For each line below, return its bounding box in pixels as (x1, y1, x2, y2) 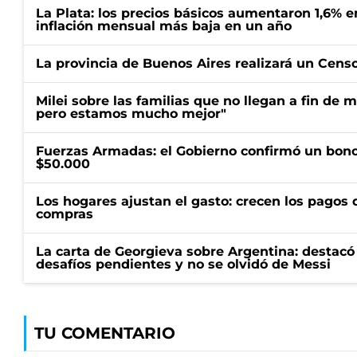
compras (36, 206, 93, 222)
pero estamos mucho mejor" (36, 106, 226, 121)
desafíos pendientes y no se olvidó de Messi (36, 257, 331, 272)
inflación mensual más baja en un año (36, 18, 292, 33)
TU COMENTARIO (34, 324, 175, 343)
